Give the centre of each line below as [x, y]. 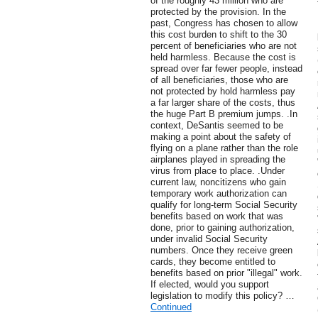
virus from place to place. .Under [218, 171]
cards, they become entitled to [213, 262]
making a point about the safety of [221, 137]
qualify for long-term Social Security [224, 205]
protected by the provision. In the [218, 12]
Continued [171, 307]
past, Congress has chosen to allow [224, 23]
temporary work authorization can [219, 194]
